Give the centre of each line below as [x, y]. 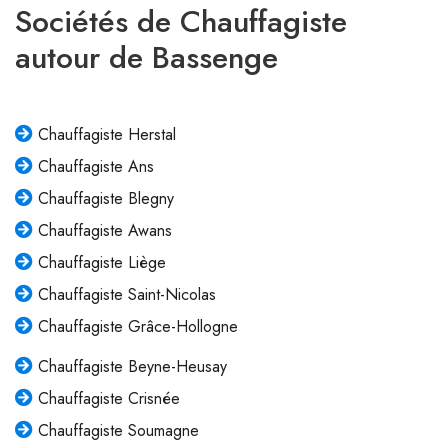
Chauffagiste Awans [104, 231]
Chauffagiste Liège [101, 263]
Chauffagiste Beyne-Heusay [132, 367]
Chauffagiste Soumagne [118, 431]
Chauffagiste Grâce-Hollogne [137, 327]
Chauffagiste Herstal [106, 135]
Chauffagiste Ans [95, 167]
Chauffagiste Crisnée [108, 399]
